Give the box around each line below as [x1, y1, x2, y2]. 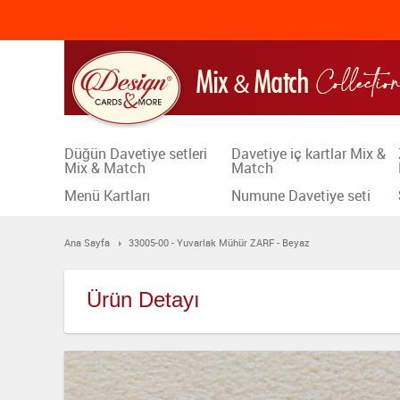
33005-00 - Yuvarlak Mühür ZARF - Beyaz [129, 236, 310, 249]
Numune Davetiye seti [231, 186, 371, 205]
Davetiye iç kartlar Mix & [231, 144, 387, 163]
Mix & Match [64, 158, 146, 178]
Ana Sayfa [64, 236, 110, 249]
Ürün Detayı [87, 287, 200, 312]
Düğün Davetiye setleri [64, 144, 207, 163]
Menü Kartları [64, 186, 150, 205]
